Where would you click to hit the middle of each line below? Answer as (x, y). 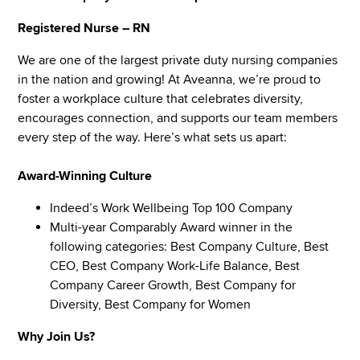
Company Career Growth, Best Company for (173, 285)
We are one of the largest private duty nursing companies (178, 60)
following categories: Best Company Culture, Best (190, 246)
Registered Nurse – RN (84, 28)
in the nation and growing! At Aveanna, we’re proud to (170, 79)
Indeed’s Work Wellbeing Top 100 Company (172, 208)
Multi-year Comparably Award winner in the (172, 227)
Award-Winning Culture (85, 176)
